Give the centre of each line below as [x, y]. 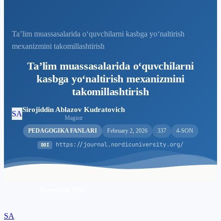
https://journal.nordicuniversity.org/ [118, 144]
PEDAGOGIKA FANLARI [62, 130]
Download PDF [62, 190]
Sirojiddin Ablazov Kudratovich [74, 110]
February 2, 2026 [127, 130]
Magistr [74, 118]
